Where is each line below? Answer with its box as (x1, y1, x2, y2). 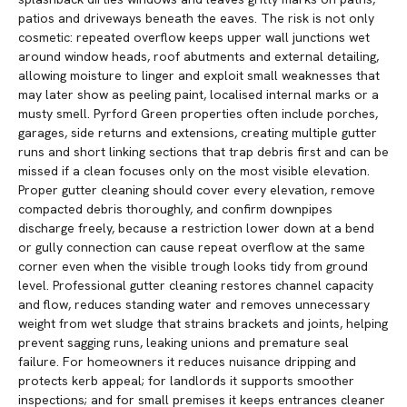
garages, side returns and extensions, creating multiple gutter (18, 124, 377, 142)
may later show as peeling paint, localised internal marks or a (18, 86, 379, 104)
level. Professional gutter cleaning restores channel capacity (18, 277, 373, 294)
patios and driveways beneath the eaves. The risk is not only (18, 10, 374, 27)
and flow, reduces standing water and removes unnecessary (18, 296, 370, 313)
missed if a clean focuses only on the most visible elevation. (18, 163, 370, 180)
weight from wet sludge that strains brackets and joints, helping (18, 315, 388, 333)
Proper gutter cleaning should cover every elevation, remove (18, 182, 375, 199)
